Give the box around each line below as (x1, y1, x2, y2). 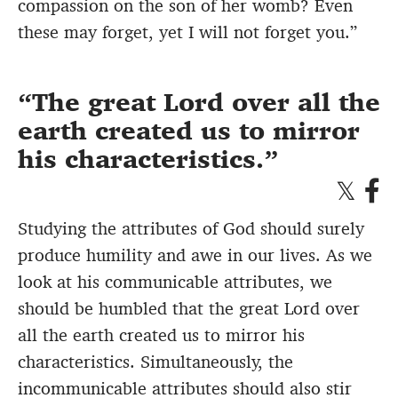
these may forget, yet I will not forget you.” (18, 20, 357, 44)
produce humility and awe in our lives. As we (18, 243, 372, 267)
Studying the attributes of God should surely (18, 217, 364, 241)
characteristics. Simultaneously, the (18, 350, 293, 374)
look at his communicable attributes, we (18, 270, 332, 294)
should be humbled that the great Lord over (18, 297, 360, 321)
